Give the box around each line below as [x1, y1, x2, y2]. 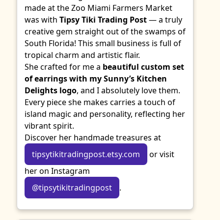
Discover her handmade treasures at [25, 132, 161, 143]
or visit [147, 149, 174, 160]
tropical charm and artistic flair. [25, 50, 140, 60]
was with [25, 14, 59, 25]
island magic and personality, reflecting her [25, 109, 185, 119]
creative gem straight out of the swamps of [25, 26, 186, 37]
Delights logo [25, 85, 77, 96]
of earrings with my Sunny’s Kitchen [25, 73, 167, 84]
